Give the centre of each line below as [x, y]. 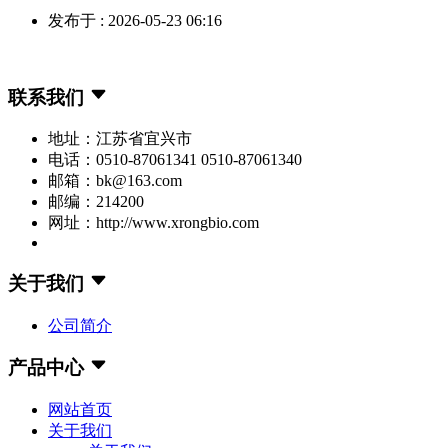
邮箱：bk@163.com [115, 181]
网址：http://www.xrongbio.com [153, 223]
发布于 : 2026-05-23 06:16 [135, 20]
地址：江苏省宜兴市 [120, 139]
